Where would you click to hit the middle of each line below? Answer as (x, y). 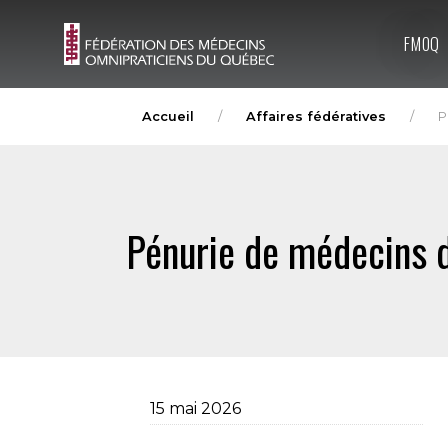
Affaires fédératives (316, 116)
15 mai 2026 (195, 408)
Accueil (168, 116)
